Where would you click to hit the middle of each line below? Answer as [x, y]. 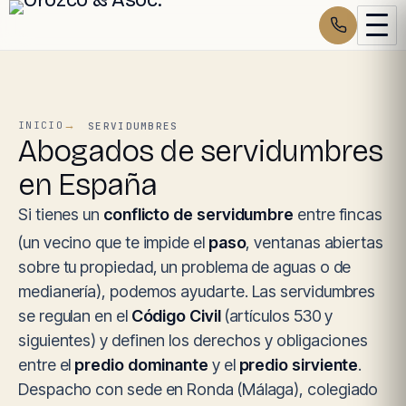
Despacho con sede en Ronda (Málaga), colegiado [198, 389]
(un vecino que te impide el [113, 242]
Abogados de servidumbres [200, 151]
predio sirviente [299, 365]
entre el [47, 365]
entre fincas [338, 214]
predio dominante [142, 365]
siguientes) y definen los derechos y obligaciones [193, 340]
